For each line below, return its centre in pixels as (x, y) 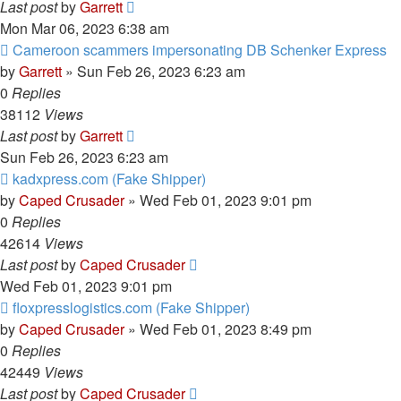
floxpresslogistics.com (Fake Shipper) (131, 307)
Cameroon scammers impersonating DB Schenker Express (200, 50)
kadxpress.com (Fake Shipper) (109, 179)
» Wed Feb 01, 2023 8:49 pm (218, 329)
